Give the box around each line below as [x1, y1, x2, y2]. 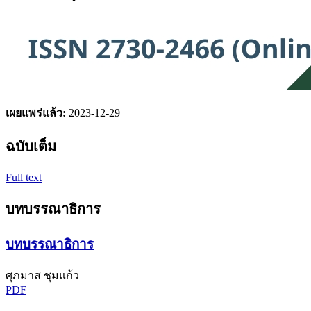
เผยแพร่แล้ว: [6, 107, 69, 119]
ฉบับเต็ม [6, 138, 56, 154]
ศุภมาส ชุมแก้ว [6, 269, 79, 282]
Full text [6, 171, 42, 183]
